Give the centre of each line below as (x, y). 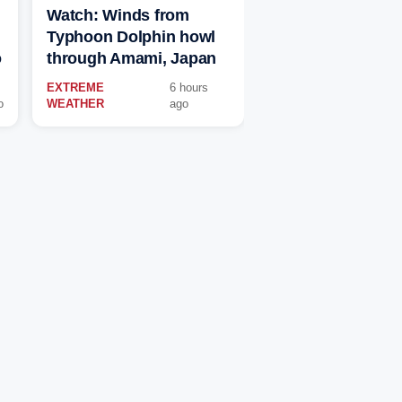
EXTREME (75, 88)
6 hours (189, 88)
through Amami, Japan (131, 59)
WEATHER (75, 104)
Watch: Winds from (118, 16)
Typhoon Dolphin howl (131, 37)
